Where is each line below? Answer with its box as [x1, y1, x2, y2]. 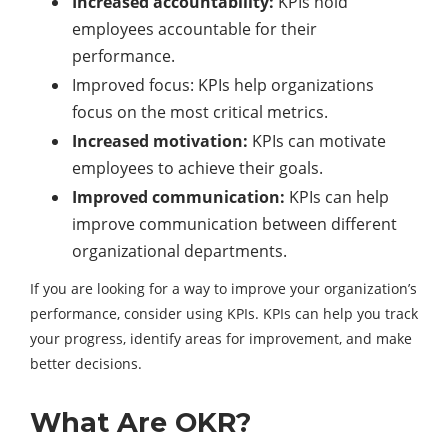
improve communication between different [72, 213, 397, 236]
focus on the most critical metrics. [72, 101, 328, 124]
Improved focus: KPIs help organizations [72, 74, 374, 97]
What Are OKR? [30, 406, 251, 440]
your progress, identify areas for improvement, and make [30, 329, 412, 349]
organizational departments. [72, 240, 287, 263]
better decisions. [30, 354, 142, 374]
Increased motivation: [72, 130, 248, 153]
